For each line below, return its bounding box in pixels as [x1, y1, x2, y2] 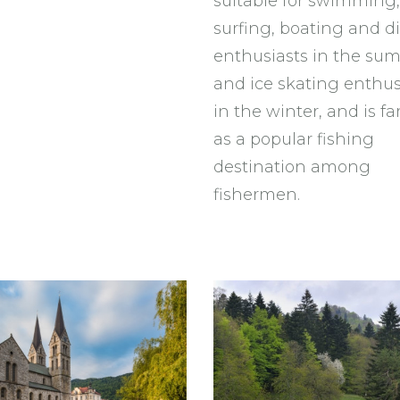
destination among [213, 157, 371, 177]
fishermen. [213, 185, 300, 204]
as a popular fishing [213, 129, 374, 149]
